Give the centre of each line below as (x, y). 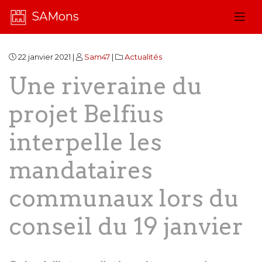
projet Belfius (86, 114)
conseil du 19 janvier (126, 226)
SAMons (56, 16)
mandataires (81, 170)
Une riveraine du (106, 86)
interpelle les (85, 142)
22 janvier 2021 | (46, 57)
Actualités (143, 57)
